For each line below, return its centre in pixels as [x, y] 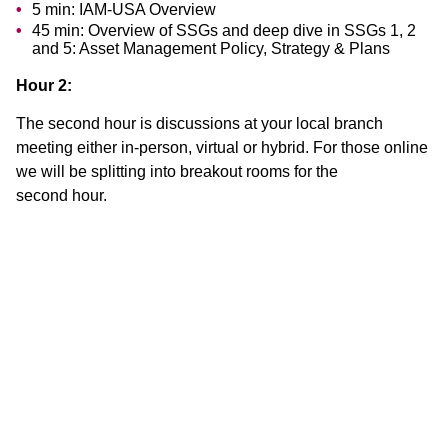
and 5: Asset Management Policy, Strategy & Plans [211, 49]
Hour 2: [44, 86]
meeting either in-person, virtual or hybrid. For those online [222, 148]
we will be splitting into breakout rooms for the [177, 172]
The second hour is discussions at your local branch [199, 124]
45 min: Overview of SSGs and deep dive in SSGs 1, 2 [224, 31]
